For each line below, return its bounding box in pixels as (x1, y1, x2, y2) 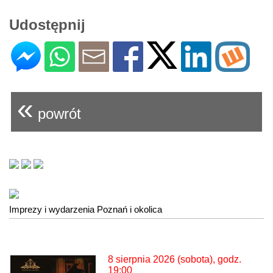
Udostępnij (9, 16, 85, 34)
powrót (34, 105, 81, 122)
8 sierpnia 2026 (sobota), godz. (108, 254, 241, 265)
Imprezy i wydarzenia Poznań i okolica (9, 204, 162, 215)
